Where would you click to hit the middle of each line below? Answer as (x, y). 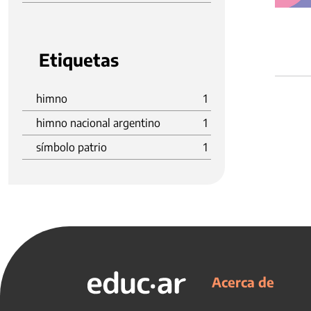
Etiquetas (79, 60)
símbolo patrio (72, 147)
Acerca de (243, 282)
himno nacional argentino (98, 123)
